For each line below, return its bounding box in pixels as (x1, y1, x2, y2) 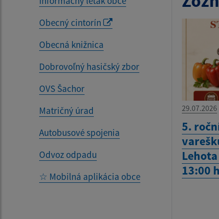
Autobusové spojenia (39, 127, 120, 138)
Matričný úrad (39, 105, 94, 116)
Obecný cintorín (39, 17, 103, 28)
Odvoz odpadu (39, 149, 97, 160)
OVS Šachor (39, 83, 85, 94)
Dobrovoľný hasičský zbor (39, 61, 139, 72)
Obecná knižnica (39, 39, 104, 50)
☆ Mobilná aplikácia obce (39, 171, 140, 182)
